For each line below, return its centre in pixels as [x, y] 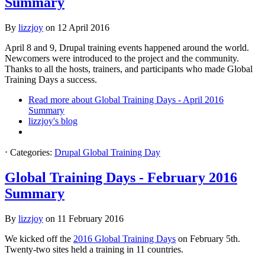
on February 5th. [208, 238]
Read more [49, 99]
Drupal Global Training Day [107, 152]
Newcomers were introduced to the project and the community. [122, 58]
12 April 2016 [83, 27]
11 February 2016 [91, 218]
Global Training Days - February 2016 [121, 177]
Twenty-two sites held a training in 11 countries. [94, 249]
